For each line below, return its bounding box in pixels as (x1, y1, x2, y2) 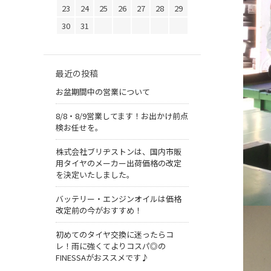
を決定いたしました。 (56, 169, 134, 181)
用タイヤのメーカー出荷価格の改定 (56, 157, 181, 169)
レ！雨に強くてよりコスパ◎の (56, 240, 166, 252)
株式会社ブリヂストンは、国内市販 (56, 146, 181, 158)
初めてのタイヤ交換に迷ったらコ (56, 229, 174, 241)
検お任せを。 (56, 122, 103, 134)
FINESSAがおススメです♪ (56, 252, 149, 264)
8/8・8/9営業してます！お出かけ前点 (56, 110, 188, 122)
